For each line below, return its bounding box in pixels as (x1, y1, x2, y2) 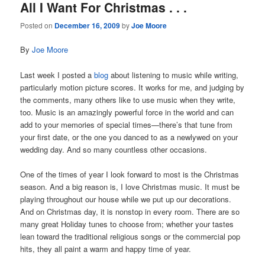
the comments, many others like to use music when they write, (20, 93, 236, 105)
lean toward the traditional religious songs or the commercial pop (20, 230, 241, 242)
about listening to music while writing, (108, 69, 239, 80)
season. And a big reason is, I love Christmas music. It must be (20, 180, 240, 192)
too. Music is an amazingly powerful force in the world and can (20, 106, 234, 118)
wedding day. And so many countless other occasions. (20, 143, 208, 155)
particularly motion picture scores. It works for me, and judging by (20, 81, 245, 93)
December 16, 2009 (54, 20, 121, 31)
